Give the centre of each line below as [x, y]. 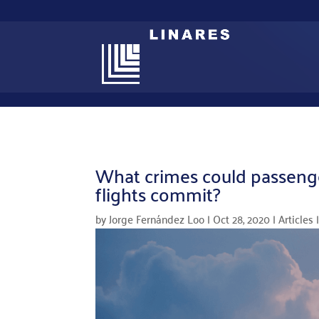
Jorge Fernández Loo [157, 219]
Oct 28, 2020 [242, 219]
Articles [296, 219]
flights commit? [158, 194]
